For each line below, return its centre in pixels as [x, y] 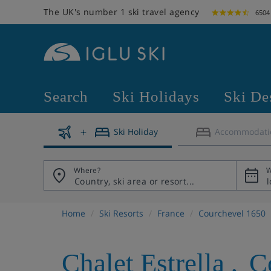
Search [66, 96]
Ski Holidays [156, 96]
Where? [87, 170]
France [171, 213]
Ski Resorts [121, 213]
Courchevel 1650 [232, 213]
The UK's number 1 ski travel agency [122, 12]
